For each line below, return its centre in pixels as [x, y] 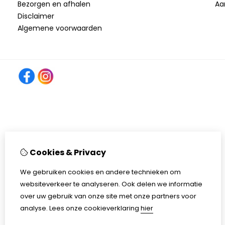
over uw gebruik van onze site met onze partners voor [108, 196]
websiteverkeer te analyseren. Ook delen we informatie [111, 184]
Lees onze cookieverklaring [94, 208]
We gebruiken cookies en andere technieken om [100, 172]
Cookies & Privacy [67, 152]
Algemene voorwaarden [60, 28]
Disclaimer [36, 16]
